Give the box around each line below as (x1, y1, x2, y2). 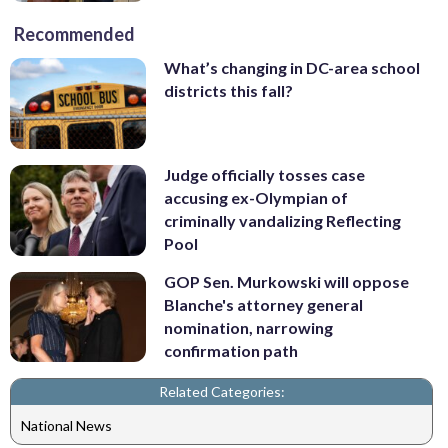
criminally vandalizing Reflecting (164, 211, 401, 231)
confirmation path (164, 340, 298, 360)
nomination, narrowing (164, 317, 333, 337)
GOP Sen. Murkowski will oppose (164, 271, 409, 291)
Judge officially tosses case (164, 165, 365, 185)
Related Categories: (158, 383, 285, 401)
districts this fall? (164, 81, 293, 101)
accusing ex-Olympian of (164, 188, 348, 208)
